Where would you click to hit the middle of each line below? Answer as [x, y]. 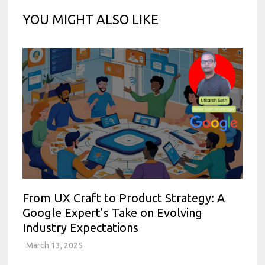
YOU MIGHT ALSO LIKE [91, 19]
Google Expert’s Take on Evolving [113, 212]
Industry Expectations [81, 227]
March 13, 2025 [55, 245]
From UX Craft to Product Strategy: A [124, 198]
